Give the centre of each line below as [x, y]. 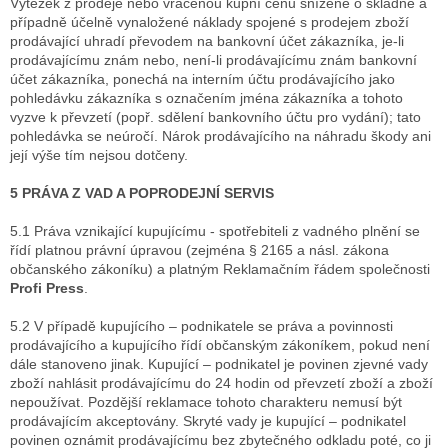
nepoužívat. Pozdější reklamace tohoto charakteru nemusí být [206, 402]
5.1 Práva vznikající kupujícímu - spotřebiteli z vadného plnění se [215, 231]
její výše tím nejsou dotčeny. [99, 155]
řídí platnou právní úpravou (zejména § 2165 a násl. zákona [199, 250]
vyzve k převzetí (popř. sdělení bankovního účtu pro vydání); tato [215, 117]
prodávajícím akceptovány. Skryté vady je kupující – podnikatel [208, 421]
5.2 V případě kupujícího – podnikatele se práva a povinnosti [201, 326]
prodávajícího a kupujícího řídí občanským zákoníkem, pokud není [220, 345]
